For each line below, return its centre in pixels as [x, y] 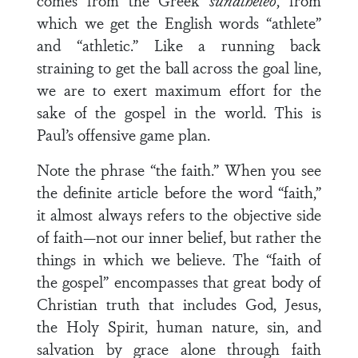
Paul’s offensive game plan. [123, 134]
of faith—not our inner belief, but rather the [179, 237]
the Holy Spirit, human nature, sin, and [179, 326]
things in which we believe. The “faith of [179, 259]
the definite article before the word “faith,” [179, 192]
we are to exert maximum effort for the [179, 89]
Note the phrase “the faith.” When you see [179, 169]
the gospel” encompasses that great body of [179, 281]
